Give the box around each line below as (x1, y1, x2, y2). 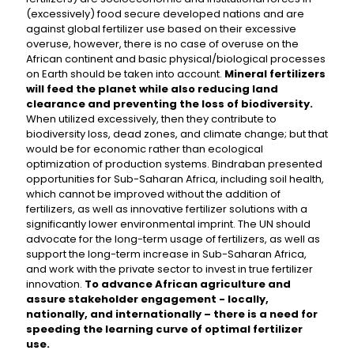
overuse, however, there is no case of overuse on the (26, 36, 299, 51)
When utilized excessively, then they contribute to (26, 111, 277, 126)
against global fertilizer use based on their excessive (26, 21, 296, 36)
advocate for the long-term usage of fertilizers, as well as (26, 232, 320, 247)
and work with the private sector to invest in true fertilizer (26, 262, 313, 277)
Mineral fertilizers (224, 66, 326, 81)
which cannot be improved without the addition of (26, 186, 281, 201)
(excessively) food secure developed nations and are (26, 6, 304, 21)
